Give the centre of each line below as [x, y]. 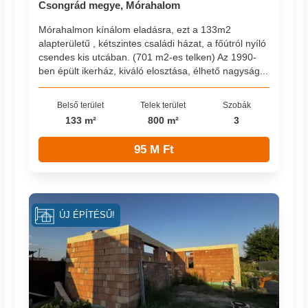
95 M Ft [154, 149]
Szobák [236, 104]
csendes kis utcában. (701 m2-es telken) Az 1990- [148, 57]
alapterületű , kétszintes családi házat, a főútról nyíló [153, 43]
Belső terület [81, 104]
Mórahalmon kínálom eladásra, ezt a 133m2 [135, 29]
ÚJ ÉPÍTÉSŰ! [87, 215]
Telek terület [163, 104]
